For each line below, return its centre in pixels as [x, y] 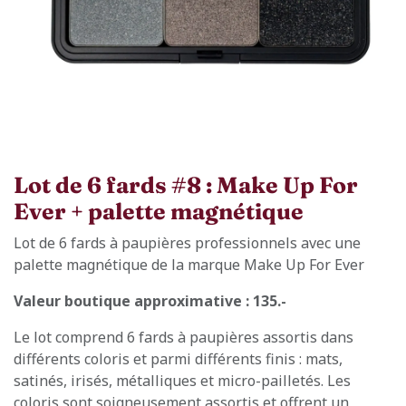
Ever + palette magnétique [159, 211]
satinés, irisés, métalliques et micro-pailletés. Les [182, 381]
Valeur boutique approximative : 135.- [150, 301]
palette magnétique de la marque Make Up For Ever [189, 265]
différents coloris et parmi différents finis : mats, [178, 359]
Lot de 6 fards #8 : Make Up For [186, 185]
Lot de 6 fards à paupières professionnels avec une [187, 243]
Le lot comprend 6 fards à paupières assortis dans [184, 337]
